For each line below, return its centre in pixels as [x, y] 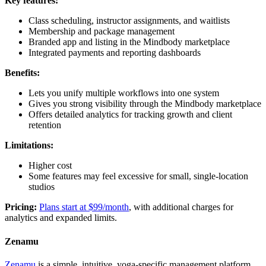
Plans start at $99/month [84, 207]
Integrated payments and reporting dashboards [115, 53]
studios [42, 187]
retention [45, 125]
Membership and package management [102, 31]
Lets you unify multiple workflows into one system [124, 93]
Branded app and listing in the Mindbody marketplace [129, 42]
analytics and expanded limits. [61, 218]
